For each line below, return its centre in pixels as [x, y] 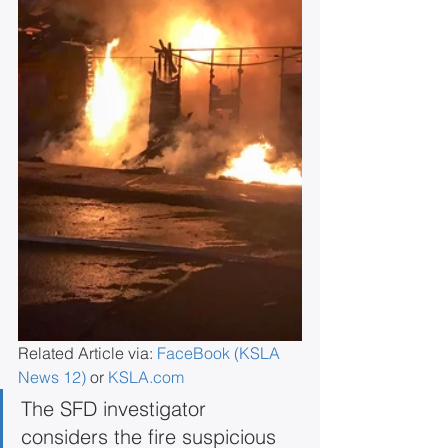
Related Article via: [87, 353]
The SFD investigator [116, 408]
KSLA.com [146, 377]
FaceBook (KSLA [220, 353]
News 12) [52, 377]
